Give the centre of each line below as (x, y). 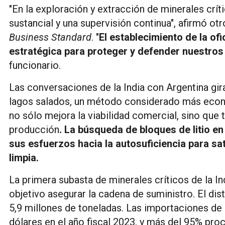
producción (34, 129)
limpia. (24, 157)
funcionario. (35, 65)
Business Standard (50, 37)
